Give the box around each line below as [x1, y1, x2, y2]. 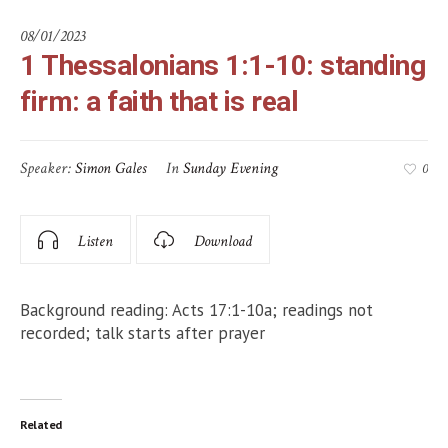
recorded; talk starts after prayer [20, 321, 265, 344]
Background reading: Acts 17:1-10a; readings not [20, 298, 373, 321]
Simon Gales [75, 157, 146, 179]
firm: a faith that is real [20, 84, 298, 118]
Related [20, 416, 62, 432]
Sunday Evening [183, 157, 278, 179]
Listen [78, 230, 113, 252]
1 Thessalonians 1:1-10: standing [20, 48, 425, 82]
